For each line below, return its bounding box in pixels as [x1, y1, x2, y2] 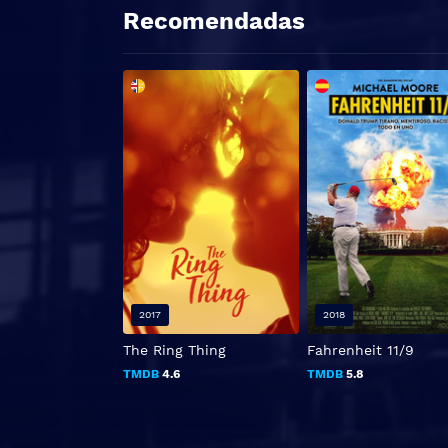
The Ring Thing [123, 342, 226, 359]
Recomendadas [123, 7, 305, 35]
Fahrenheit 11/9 [307, 342, 415, 359]
